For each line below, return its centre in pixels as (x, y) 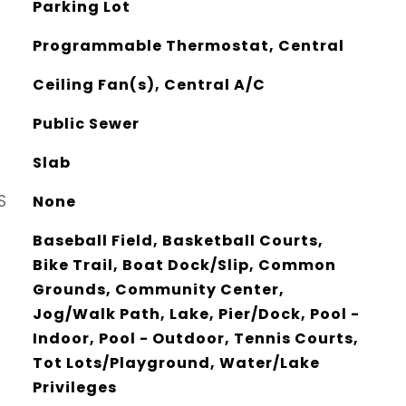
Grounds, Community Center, (158, 290)
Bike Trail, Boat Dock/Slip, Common (184, 265)
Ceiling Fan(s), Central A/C (149, 85)
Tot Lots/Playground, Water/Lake (176, 363)
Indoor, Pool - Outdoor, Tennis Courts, (195, 338)
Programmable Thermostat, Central (188, 46)
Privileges (74, 387)
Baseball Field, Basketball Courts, (178, 241)
